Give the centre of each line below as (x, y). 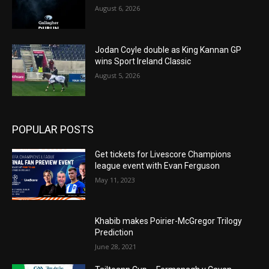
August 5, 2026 (118, 76)
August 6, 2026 (118, 8)
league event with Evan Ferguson (158, 165)
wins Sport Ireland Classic (143, 62)
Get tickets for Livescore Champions (163, 154)
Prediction (114, 233)
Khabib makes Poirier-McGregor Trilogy (169, 221)
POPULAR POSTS (53, 129)
